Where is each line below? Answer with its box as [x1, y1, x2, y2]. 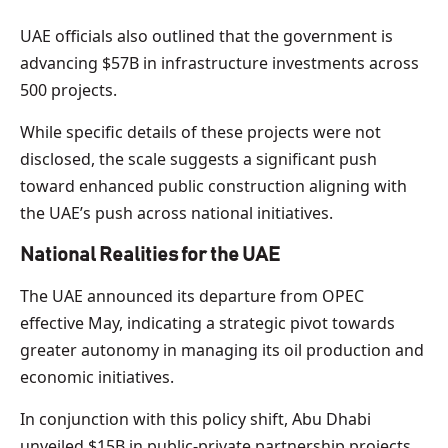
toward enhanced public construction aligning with [20, 174, 407, 197]
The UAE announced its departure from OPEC [20, 284, 364, 307]
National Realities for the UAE [20, 244, 280, 265]
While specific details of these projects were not [20, 120, 381, 143]
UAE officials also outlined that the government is [20, 24, 393, 47]
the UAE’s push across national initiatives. [20, 201, 333, 224]
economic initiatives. [20, 365, 174, 388]
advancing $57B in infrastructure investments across [20, 51, 419, 74]
